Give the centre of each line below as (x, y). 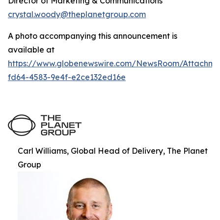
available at (31, 50)
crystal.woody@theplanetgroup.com (77, 14)
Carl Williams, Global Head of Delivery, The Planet (113, 151)
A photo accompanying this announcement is (93, 36)
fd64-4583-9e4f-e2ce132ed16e (67, 77)
